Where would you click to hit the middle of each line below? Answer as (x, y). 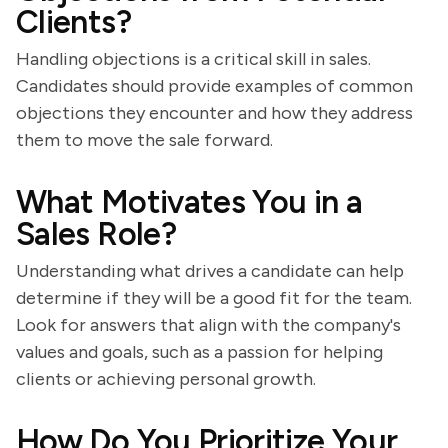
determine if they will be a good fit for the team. (214, 298)
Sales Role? (96, 234)
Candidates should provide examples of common (214, 86)
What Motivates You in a (189, 202)
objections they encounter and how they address (214, 113)
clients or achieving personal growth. (166, 379)
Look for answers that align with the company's (208, 325)
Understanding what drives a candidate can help (210, 271)
